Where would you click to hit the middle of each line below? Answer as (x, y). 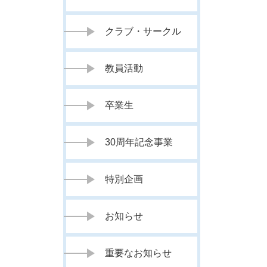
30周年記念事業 (139, 142)
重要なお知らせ (139, 253)
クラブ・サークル (143, 31)
